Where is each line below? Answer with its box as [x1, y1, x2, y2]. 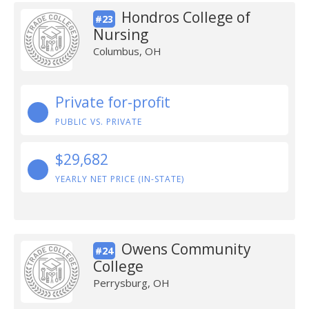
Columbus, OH [92, 44, 161, 58]
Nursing [92, 25, 148, 44]
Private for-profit [55, 92, 170, 112]
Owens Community [121, 239, 251, 259]
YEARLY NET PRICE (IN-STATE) [55, 173, 184, 185]
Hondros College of [121, 8, 250, 27]
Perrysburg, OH [92, 276, 170, 290]
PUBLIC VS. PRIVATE [55, 116, 142, 128]
